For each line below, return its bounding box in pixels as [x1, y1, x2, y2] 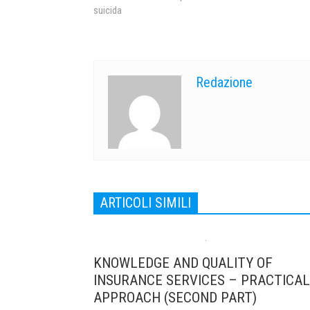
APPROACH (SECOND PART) [93, 289, 257, 306]
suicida [93, 3, 122, 17]
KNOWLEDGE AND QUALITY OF [93, 254, 273, 271]
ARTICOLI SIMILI [100, 194, 191, 211]
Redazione [196, 73, 253, 91]
